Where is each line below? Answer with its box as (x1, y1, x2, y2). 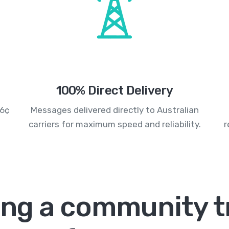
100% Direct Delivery (56, 83, 173, 98)
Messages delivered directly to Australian (30, 105, 199, 116)
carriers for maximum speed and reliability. (28, 119, 201, 130)
